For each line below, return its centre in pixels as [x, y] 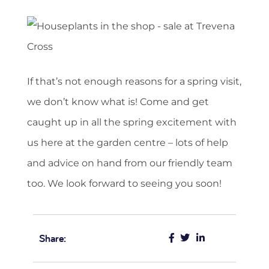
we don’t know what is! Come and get [118, 102]
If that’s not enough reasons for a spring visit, [134, 82]
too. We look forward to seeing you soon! [124, 184]
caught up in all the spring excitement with [132, 122]
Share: [53, 238]
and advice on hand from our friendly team [130, 163]
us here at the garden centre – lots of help [128, 143]
